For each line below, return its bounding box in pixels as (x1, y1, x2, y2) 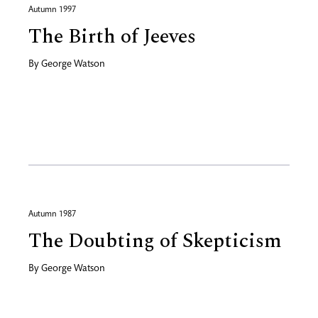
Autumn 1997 (28, 6, 76, 14)
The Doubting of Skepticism (28, 226, 282, 256)
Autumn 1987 (28, 210, 76, 219)
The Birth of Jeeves (28, 21, 196, 52)
